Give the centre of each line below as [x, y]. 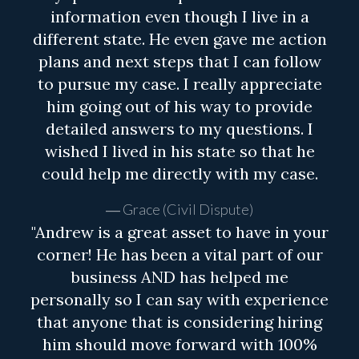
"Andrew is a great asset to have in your [179, 232]
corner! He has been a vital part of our [179, 255]
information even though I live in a [179, 17]
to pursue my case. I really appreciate [179, 84]
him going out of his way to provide [179, 107]
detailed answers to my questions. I [179, 129]
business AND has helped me [179, 277]
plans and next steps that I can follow [179, 62]
